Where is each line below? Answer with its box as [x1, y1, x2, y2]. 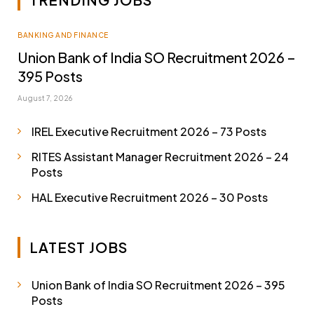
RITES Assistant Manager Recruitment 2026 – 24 [32, 149, 289, 164]
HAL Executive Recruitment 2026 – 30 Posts [32, 189, 268, 205]
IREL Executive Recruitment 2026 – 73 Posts [32, 123, 266, 139]
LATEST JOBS [29, 238, 128, 256]
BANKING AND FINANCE [18, 30, 109, 39]
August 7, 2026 [18, 93, 73, 102]
